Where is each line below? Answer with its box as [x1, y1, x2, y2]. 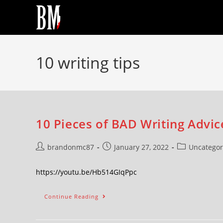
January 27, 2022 [114, 142, 169, 152]
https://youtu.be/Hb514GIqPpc [36, 167, 137, 177]
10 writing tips [36, 52, 140, 73]
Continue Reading [44, 193, 99, 200]
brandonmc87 [47, 142, 94, 152]
